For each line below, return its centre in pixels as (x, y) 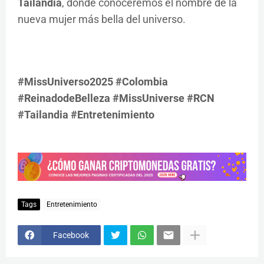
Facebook (71, 235)
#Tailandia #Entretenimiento (86, 115)
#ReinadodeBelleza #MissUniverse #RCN (116, 98)
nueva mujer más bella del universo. (102, 19)
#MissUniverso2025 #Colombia (93, 82)
